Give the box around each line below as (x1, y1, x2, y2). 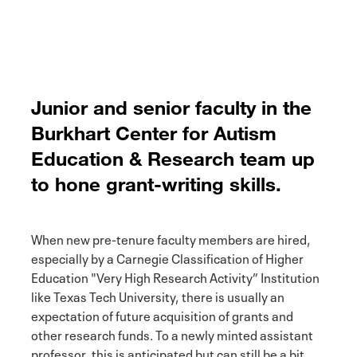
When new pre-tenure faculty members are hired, (31, 229, 311, 249)
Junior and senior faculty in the (31, 96, 312, 120)
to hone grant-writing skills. (31, 172, 281, 196)
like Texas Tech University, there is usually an (31, 286, 284, 306)
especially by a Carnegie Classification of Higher (31, 248, 304, 268)
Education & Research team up (31, 147, 315, 171)
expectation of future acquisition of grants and (31, 305, 293, 325)
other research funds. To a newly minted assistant (31, 324, 313, 344)
